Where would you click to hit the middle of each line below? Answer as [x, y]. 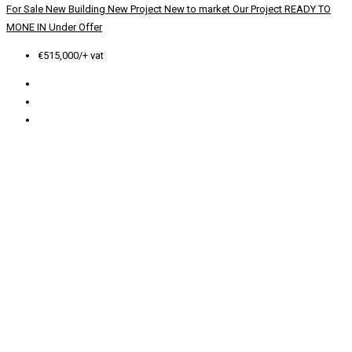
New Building [77, 9]
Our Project [258, 9]
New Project [136, 9]
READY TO [308, 9]
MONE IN [27, 27]
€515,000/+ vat [71, 56]
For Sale [26, 9]
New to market [198, 9]
